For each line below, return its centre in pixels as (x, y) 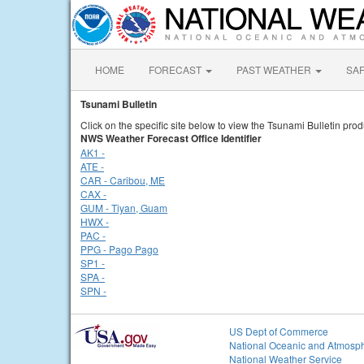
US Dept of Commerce (279, 331)
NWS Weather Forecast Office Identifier (171, 138)
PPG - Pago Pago (119, 249)
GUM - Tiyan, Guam (124, 208)
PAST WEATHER (275, 69)
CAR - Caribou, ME (123, 180)
